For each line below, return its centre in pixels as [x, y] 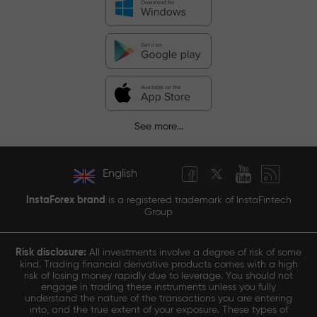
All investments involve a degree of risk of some [194, 252]
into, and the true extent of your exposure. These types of [158, 310]
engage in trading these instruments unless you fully [158, 287]
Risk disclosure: [51, 252]
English [120, 174]
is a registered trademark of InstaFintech [198, 200]
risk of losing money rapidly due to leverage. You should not [158, 276]
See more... [158, 126]
